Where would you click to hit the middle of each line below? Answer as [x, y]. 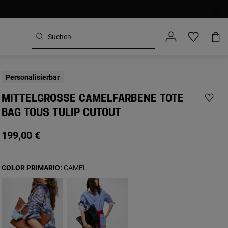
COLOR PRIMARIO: [32, 168]
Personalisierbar [32, 77]
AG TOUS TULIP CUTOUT [61, 113]
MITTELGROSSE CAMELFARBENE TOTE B [92, 99]
